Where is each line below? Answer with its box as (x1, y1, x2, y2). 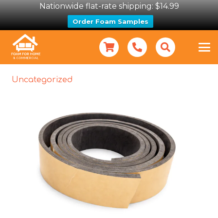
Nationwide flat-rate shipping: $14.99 (39, 1, 179, 11)
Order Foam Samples (72, 18, 148, 25)
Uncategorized (12, 75, 73, 84)
